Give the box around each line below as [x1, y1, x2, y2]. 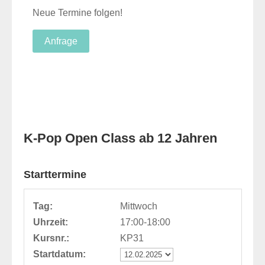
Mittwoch [120, 201, 157, 211]
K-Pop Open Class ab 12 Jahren [24, 131, 217, 146]
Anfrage [44, 36, 77, 46]
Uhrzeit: [33, 217, 68, 227]
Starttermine [24, 169, 86, 180]
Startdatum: [33, 249, 86, 259]
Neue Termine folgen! [33, 8, 122, 18]
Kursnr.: [33, 233, 69, 243]
